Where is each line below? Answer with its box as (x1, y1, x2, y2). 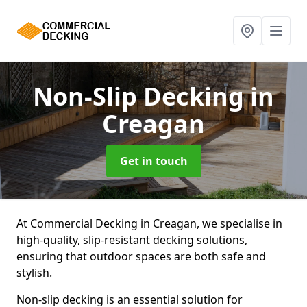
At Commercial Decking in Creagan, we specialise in (16, 216, 282, 231)
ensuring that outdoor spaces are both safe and (16, 249, 266, 264)
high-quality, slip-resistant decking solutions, (16, 232, 247, 247)
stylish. (16, 265, 52, 280)
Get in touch (119, 153, 188, 169)
